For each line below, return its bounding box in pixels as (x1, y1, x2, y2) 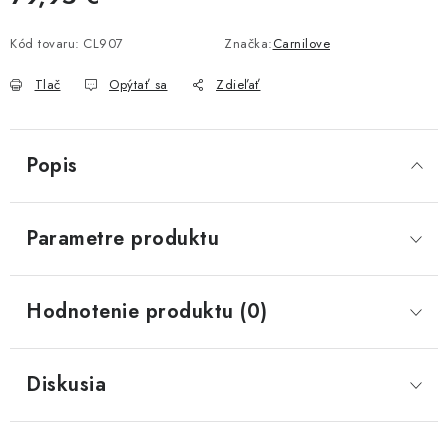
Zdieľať (216, 75, 261, 94)
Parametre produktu (26, 224, 219, 253)
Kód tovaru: (10, 34, 80, 53)
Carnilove (272, 34, 330, 53)
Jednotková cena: (9, 9, 115, 29)
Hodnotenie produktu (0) (26, 297, 268, 326)
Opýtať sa (109, 75, 168, 94)
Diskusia (26, 370, 106, 399)
